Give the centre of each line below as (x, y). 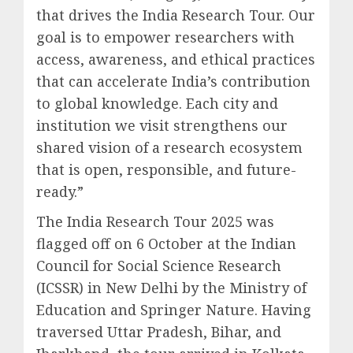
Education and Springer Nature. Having (174, 309)
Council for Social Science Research (159, 265)
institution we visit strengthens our (162, 125)
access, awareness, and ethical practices (176, 59)
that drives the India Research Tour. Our (176, 15)
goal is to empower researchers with (165, 37)
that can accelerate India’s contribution (173, 81)
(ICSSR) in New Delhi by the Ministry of (171, 287)
